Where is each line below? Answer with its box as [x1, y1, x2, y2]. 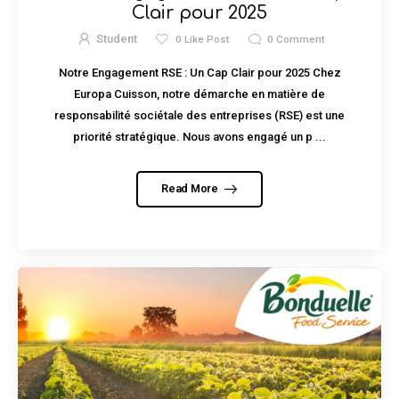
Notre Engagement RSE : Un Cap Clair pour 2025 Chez [58, 65, 341, 79]
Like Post [181, 33, 230, 46]
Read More [161, 182, 221, 196]
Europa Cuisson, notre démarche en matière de [74, 86, 325, 101]
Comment [273, 33, 325, 46]
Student [96, 32, 138, 46]
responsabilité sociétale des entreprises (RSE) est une [54, 108, 345, 122]
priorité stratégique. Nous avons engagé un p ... [73, 129, 326, 143]
